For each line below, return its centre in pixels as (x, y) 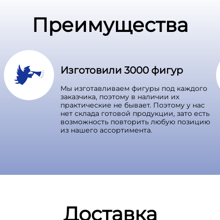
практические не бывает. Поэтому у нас (133, 105)
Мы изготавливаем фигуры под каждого (134, 88)
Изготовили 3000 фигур (122, 70)
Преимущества (110, 25)
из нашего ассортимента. (107, 130)
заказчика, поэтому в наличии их (120, 96)
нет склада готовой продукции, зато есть (135, 113)
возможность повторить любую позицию (135, 122)
